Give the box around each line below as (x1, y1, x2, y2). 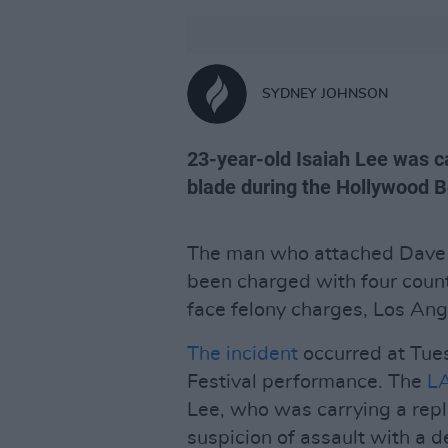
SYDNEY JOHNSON (262, 86, 388, 101)
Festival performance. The (187, 372, 427, 392)
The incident (187, 344, 298, 364)
